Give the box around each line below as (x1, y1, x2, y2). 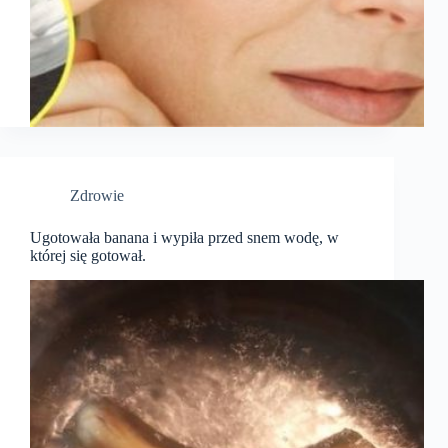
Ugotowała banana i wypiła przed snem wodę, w (30, 229, 339, 247)
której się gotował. (30, 247, 146, 265)
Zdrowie (70, 187, 124, 205)
